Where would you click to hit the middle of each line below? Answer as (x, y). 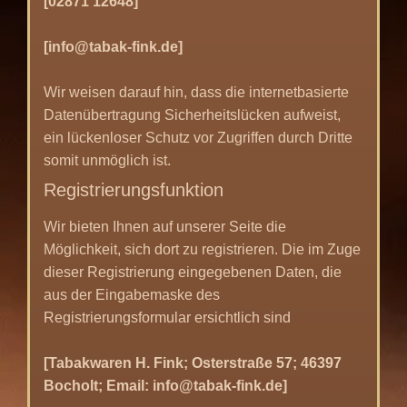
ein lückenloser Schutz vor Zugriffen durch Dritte (198, 137)
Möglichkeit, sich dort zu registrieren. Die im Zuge (202, 249)
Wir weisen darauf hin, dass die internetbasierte (196, 92)
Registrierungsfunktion (134, 189)
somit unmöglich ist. (107, 160)
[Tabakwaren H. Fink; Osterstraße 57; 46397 (193, 362)
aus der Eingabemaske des (132, 294)
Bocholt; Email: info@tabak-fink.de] (165, 385)
